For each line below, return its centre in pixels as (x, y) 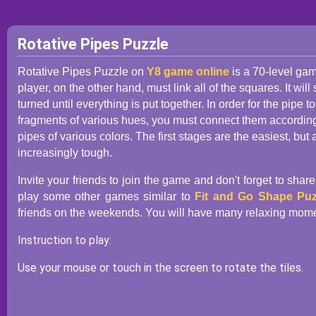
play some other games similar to (106, 196)
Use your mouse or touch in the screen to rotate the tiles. (160, 268)
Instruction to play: (64, 240)
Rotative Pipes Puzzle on (82, 72)
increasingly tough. (65, 153)
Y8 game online (188, 72)
